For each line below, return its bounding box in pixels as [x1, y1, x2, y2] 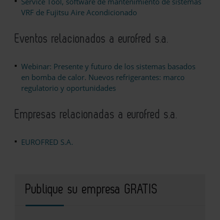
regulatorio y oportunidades [21, 83, 116, 93]
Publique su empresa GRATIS [26, 184, 158, 196]
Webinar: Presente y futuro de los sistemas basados [21, 61, 195, 72]
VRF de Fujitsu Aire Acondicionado [21, 7, 137, 18]
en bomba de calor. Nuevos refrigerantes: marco [21, 72, 185, 82]
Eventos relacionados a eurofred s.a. [15, 33, 168, 45]
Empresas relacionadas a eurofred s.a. [15, 109, 177, 121]
